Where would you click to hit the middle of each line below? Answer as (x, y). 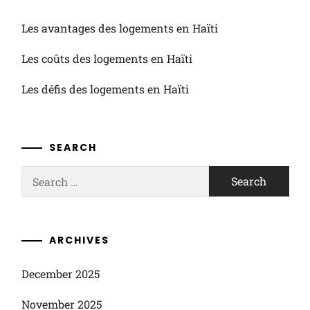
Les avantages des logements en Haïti (119, 28)
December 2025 (60, 274)
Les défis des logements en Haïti (105, 89)
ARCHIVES (79, 240)
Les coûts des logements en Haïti (107, 58)
